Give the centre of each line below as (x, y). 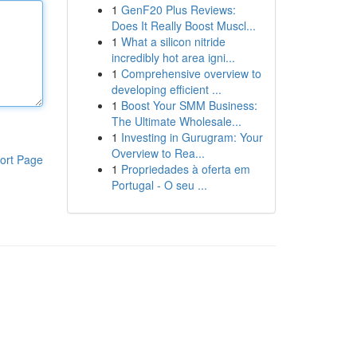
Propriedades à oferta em (185, 169)
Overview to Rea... (158, 153)
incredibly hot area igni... (173, 57)
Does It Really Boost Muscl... (183, 25)
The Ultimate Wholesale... (176, 121)
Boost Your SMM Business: (189, 105)
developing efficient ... (166, 89)
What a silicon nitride (173, 41)
